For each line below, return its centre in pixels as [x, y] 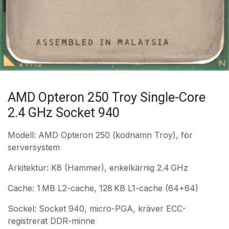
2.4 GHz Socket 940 [64, 112]
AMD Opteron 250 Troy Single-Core [107, 97]
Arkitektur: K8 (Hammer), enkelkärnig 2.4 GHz [98, 167]
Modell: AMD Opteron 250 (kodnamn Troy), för [100, 135]
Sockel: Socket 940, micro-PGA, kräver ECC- [97, 208]
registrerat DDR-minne [51, 221]
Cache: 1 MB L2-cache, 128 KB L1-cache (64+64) [103, 188]
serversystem [34, 147]
